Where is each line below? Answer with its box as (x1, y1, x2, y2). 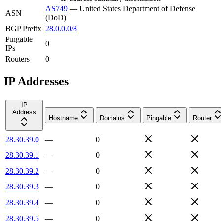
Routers (5, 54, 30, 63)
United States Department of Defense (79, 4, 195, 13)
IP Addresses (4, 74, 69, 88)
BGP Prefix (5, 24, 41, 33)
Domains (100, 114, 125, 122)
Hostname (49, 114, 78, 122)
